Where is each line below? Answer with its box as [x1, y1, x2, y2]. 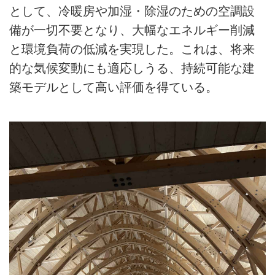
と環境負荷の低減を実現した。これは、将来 [9, 42, 255, 56]
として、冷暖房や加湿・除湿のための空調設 [9, 4, 255, 18]
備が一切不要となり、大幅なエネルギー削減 [9, 23, 255, 37]
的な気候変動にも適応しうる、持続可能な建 [9, 61, 255, 76]
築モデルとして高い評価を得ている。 [9, 80, 218, 95]
